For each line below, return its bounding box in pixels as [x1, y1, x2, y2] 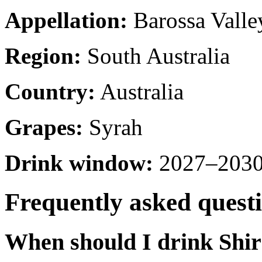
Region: [5, 43, 81, 68]
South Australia [81, 43, 230, 68]
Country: [5, 78, 95, 104]
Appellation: [5, 7, 127, 33]
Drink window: [5, 150, 153, 175]
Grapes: [5, 114, 83, 140]
